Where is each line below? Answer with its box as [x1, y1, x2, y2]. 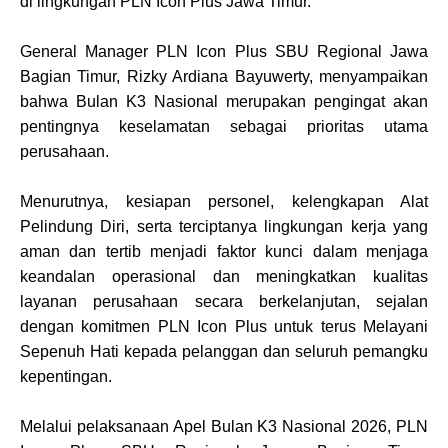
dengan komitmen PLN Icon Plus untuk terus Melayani [20, 317, 428, 335]
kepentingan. [20, 367, 112, 385]
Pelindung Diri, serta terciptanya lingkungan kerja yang [20, 217, 428, 235]
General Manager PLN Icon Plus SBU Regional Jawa [20, 42, 428, 60]
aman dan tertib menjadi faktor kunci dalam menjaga [20, 242, 428, 260]
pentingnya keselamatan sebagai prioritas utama [20, 117, 428, 135]
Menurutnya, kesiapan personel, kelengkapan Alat [20, 192, 428, 210]
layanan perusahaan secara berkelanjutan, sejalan [20, 292, 428, 310]
